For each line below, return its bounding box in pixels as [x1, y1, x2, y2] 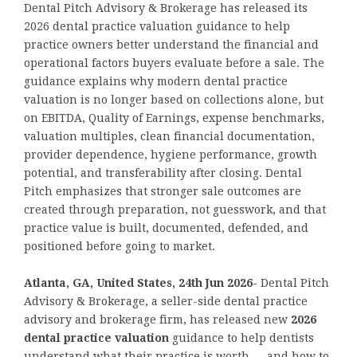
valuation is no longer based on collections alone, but [24, 92, 324, 106]
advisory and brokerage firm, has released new [24, 312, 291, 326]
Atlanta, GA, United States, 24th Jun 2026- [24, 276, 261, 289]
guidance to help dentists [169, 331, 314, 344]
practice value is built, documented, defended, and [24, 221, 308, 234]
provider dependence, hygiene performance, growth [24, 147, 317, 161]
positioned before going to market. [24, 239, 215, 253]
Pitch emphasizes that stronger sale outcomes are [24, 184, 301, 198]
